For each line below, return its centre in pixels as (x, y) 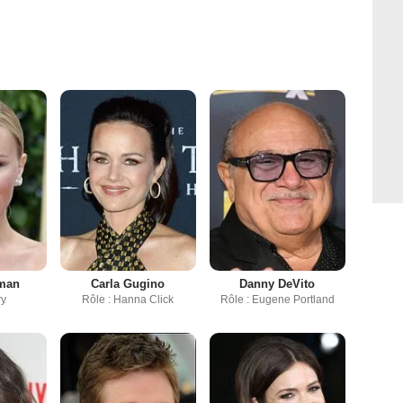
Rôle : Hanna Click (128, 300)
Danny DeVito (278, 284)
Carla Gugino (128, 284)
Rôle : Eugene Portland (277, 300)
